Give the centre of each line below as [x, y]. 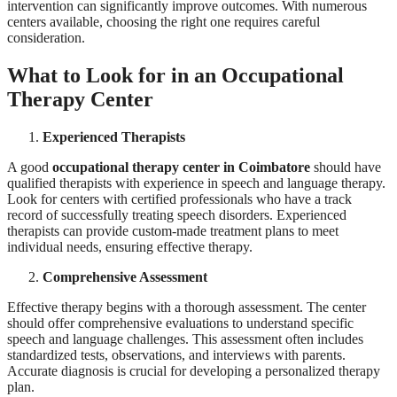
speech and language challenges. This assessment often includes [185, 339]
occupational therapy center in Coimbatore [181, 167]
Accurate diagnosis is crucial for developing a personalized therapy [194, 371]
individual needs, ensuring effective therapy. [130, 247]
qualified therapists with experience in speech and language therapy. [196, 183]
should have [346, 167]
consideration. [46, 38]
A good [30, 167]
